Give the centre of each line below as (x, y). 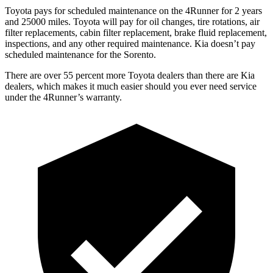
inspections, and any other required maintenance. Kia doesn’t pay (130, 43)
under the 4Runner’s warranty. (63, 97)
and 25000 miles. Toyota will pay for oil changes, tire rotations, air (132, 21)
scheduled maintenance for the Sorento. (80, 54)
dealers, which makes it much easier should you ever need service (131, 86)
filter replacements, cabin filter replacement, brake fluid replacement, (136, 32)
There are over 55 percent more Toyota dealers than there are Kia (130, 75)
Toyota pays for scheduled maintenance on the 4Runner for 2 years (133, 10)
